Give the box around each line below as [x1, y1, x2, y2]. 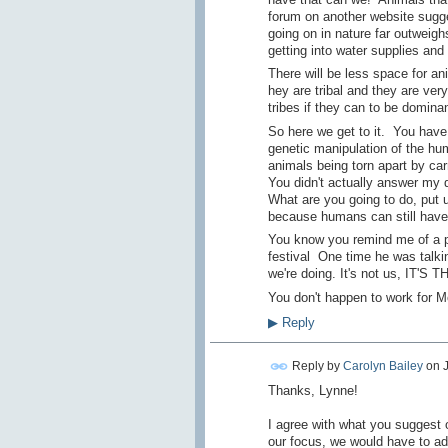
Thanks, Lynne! [267, 383, 362, 399]
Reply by [288, 358, 343, 373]
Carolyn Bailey [342, 358, 423, 373]
